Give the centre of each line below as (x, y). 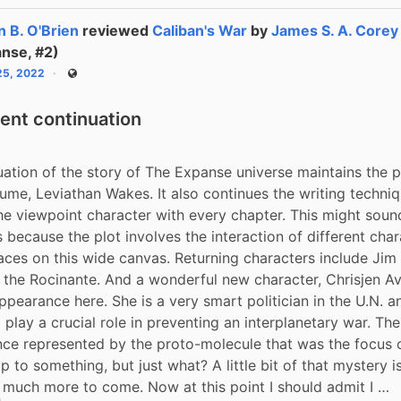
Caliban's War (200, 30)
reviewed (118, 30)
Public (86, 78)
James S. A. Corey (335, 30)
